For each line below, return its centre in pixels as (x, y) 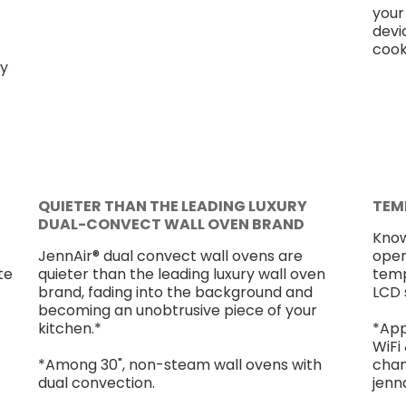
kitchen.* (69, 329)
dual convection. (96, 383)
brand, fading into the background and (175, 292)
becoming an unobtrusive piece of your (177, 310)
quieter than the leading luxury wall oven (181, 274)
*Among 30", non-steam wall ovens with (179, 365)
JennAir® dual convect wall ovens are (170, 256)
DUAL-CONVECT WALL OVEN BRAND (171, 224)
